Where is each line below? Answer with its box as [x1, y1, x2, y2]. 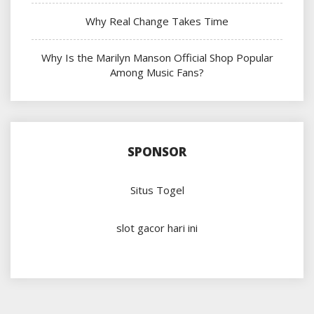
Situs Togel [130, 183, 184, 198]
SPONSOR [128, 144, 186, 161]
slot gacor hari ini [116, 221, 198, 235]
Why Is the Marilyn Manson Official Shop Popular [41, 50, 273, 65]
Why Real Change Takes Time [86, 14, 228, 29]
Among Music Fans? [110, 65, 204, 80]
